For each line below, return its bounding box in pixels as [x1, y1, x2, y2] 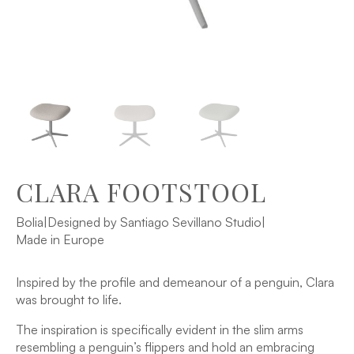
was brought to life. [16, 292, 122, 307]
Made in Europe [16, 232, 104, 247]
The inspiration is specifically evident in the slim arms [16, 322, 303, 337]
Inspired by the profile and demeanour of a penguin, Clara [16, 274, 334, 290]
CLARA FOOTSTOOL [16, 175, 266, 209]
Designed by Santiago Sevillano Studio [47, 214, 262, 230]
